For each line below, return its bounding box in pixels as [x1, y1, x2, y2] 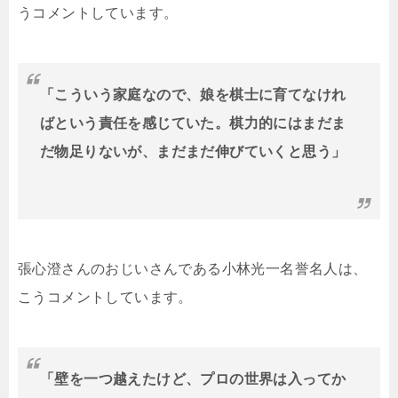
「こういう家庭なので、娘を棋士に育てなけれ [40, 87, 346, 103]
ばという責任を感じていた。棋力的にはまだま [40, 115, 346, 131]
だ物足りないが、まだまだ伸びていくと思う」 [40, 144, 346, 160]
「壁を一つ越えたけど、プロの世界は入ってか [40, 371, 346, 387]
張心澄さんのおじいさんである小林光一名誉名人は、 [18, 261, 368, 277]
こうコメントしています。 [18, 290, 193, 306]
